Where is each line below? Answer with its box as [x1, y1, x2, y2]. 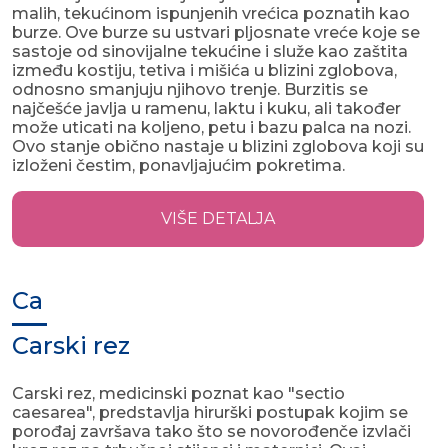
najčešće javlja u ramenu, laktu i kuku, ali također [12, 99, 401, 119]
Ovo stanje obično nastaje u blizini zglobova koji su [12, 137, 424, 157]
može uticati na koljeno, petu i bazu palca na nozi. [12, 118, 411, 138]
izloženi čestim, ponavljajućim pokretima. [12, 156, 345, 176]
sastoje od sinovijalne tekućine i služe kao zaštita [12, 42, 408, 62]
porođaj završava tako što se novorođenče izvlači [12, 422, 411, 442]
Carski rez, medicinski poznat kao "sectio [12, 384, 345, 404]
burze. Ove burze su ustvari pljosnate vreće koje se [12, 23, 420, 43]
